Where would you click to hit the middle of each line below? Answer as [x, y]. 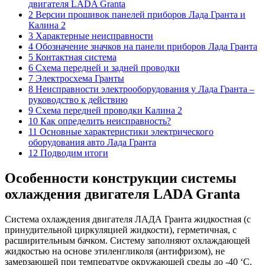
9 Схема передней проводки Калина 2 [105, 110]
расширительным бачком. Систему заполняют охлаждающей [127, 240]
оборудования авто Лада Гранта [92, 142]
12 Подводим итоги [68, 153]
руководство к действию [78, 99]
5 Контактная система [72, 57]
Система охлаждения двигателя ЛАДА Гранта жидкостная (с [128, 219]
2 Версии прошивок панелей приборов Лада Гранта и [137, 14]
